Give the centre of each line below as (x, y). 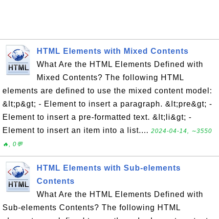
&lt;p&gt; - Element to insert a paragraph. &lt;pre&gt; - (107, 104)
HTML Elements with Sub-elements (109, 168)
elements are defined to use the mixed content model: (107, 91)
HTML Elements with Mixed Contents (113, 51)
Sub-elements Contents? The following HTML (91, 208)
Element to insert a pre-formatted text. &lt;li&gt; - (97, 117)
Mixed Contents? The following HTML (110, 77)
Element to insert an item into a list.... (77, 130)
